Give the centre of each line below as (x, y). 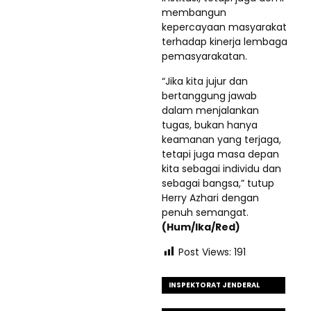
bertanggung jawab (209, 95)
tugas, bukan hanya (210, 125)
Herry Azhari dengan (210, 197)
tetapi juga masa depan (220, 154)
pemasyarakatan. (204, 56)
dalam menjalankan (210, 110)
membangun (194, 12)
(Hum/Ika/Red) (201, 227)
